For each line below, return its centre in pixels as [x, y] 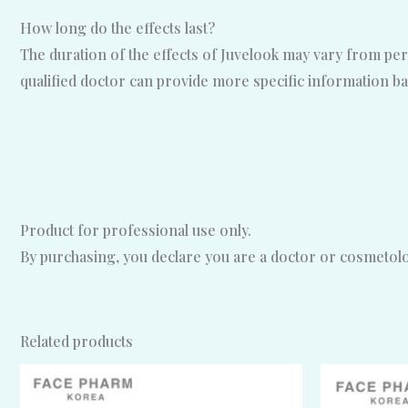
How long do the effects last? [117, 27]
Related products [76, 341]
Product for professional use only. [136, 229]
